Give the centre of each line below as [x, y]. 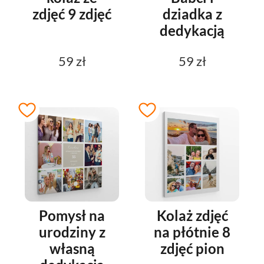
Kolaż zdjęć [192, 216]
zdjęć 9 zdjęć [72, 14]
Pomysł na [72, 216]
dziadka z [192, 14]
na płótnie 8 [192, 232]
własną [72, 249]
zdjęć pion [192, 249]
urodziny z [72, 232]
